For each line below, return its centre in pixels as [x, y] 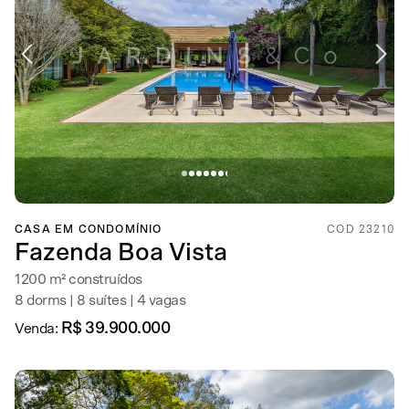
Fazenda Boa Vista [121, 252]
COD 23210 [361, 229]
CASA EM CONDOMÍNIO [89, 229]
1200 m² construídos [79, 279]
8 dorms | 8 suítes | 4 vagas [100, 300]
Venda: [38, 329]
